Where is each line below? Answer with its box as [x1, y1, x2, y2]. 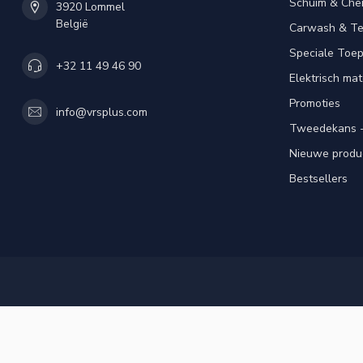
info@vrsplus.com [56, 104, 147, 120]
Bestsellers [289, 171, 348, 187]
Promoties [289, 96, 340, 112]
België [56, 16, 88, 32]
